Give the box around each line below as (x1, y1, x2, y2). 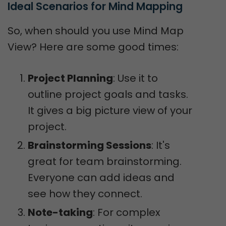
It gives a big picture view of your (28, 103, 192, 118)
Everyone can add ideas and (28, 171, 175, 185)
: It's (151, 138, 170, 152)
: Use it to (113, 71, 158, 85)
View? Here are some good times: (8, 40, 179, 54)
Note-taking (28, 205, 93, 219)
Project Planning (28, 71, 113, 85)
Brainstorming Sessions (28, 138, 151, 152)
